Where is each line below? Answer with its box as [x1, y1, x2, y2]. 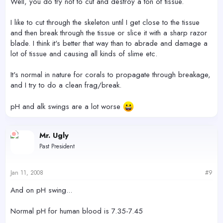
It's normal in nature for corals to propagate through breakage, [10, 69, 211, 80]
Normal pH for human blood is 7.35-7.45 [10, 205, 143, 217]
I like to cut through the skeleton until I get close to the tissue [10, 17, 200, 28]
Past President [39, 142, 75, 151]
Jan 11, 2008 [10, 168, 43, 177]
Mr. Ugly [39, 130, 69, 141]
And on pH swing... [10, 184, 72, 196]
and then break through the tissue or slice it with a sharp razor [10, 27, 207, 38]
